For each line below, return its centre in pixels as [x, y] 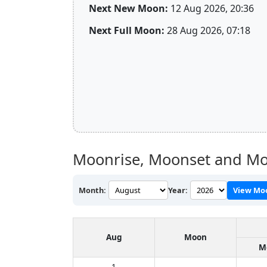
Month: [92, 190]
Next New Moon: [128, 8]
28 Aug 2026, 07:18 [207, 30]
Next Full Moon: [127, 30]
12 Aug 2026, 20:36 [211, 8]
